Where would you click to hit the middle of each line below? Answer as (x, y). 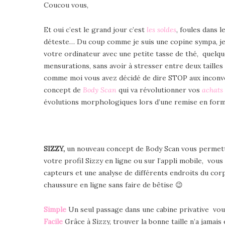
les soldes (161, 29)
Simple (55, 209)
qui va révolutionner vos (159, 90)
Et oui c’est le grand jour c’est (95, 29)
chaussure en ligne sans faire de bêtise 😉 (113, 185)
